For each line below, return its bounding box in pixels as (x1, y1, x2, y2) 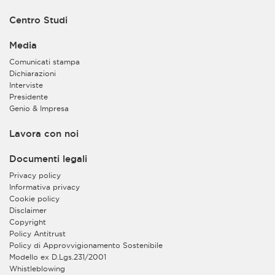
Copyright (9, 217, 46, 226)
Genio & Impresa (9, 104, 69, 112)
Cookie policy (9, 194, 60, 203)
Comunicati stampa (9, 57, 80, 66)
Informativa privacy (9, 182, 80, 191)
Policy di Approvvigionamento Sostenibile (9, 241, 163, 249)
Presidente (9, 92, 48, 101)
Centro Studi (9, 14, 68, 25)
